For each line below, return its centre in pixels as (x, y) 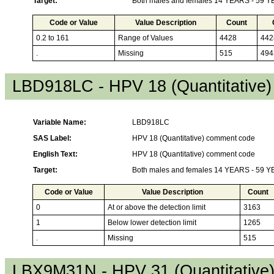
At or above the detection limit (157, 207)
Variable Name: (60, 122)
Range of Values (146, 38)
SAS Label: (52, 138)
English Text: (55, 154)
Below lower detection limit (152, 222)
